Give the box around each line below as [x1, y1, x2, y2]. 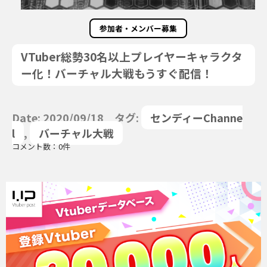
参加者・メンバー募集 [99, 23, 177, 34]
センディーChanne [150, 110, 243, 125]
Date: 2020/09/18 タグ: [12, 110, 141, 125]
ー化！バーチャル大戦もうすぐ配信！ [21, 65, 213, 81]
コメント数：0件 [12, 141, 70, 152]
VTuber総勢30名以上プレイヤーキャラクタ [21, 48, 243, 64]
